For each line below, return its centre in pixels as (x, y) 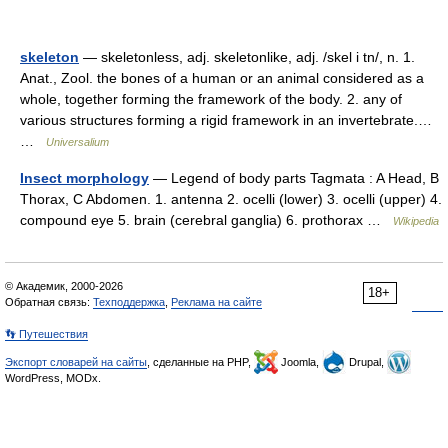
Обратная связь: (49, 302)
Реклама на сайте (216, 302)
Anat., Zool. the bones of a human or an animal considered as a (222, 78)
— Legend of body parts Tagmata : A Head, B (294, 178)
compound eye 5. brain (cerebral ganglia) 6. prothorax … (206, 220)
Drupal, (366, 362)
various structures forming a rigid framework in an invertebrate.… (226, 120)
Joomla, (300, 362)
